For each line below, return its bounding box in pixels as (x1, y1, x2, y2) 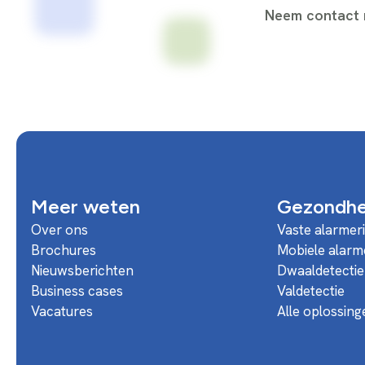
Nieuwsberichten (30, 261, 134, 279)
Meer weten (30, 194, 140, 218)
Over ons (30, 220, 88, 239)
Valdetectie (276, 281, 345, 300)
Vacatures (30, 301, 93, 320)
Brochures (30, 240, 96, 259)
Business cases (30, 281, 123, 300)
